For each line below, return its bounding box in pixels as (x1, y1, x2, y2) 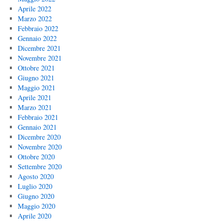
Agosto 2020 (17, 171, 54, 181)
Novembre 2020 (17, 142, 62, 151)
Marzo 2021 (17, 102, 52, 112)
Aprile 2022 (17, 3, 51, 13)
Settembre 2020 (17, 161, 62, 171)
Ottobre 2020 (17, 151, 55, 161)
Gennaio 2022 (17, 33, 57, 43)
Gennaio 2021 (17, 122, 57, 132)
